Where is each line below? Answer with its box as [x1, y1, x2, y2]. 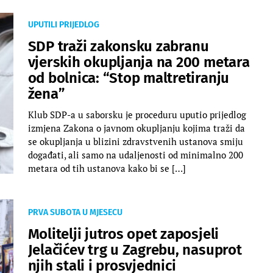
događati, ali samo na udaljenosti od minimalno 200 [27, 148, 243, 161]
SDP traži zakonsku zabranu [27, 37, 209, 55]
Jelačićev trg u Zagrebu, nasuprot [27, 241, 242, 258]
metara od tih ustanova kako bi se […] [27, 161, 186, 174]
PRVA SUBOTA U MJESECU [27, 207, 122, 218]
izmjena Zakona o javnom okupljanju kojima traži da [27, 121, 245, 134]
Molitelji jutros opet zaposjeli [27, 225, 219, 243]
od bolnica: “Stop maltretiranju [27, 69, 230, 87]
